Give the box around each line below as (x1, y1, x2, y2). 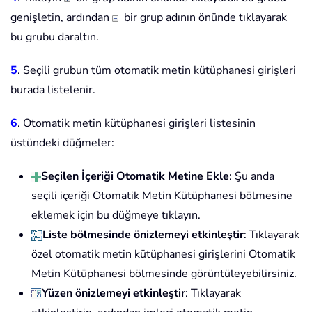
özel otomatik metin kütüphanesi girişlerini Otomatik (31, 247, 295, 263)
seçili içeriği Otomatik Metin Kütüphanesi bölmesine (31, 188, 292, 204)
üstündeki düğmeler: (10, 135, 114, 151)
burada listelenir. (10, 82, 95, 98)
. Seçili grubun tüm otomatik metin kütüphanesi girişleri (17, 63, 296, 79)
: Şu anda (229, 169, 274, 185)
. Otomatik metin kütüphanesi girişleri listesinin (17, 116, 256, 132)
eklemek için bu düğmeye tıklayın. (31, 208, 201, 224)
